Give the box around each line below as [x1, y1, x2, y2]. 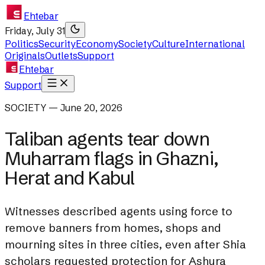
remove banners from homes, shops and [5, 221, 221, 235]
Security [38, 38, 76, 50]
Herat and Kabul [5, 166, 135, 190]
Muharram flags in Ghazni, [5, 147, 219, 170]
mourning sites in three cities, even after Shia [5, 237, 246, 252]
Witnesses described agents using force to [5, 204, 232, 219]
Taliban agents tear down [5, 127, 209, 151]
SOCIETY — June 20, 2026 [5, 102, 122, 114]
